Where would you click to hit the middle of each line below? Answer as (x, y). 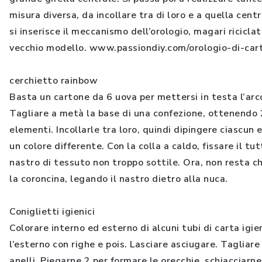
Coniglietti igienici (52, 211)
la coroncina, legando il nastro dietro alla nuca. (119, 179)
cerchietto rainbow (54, 80)
